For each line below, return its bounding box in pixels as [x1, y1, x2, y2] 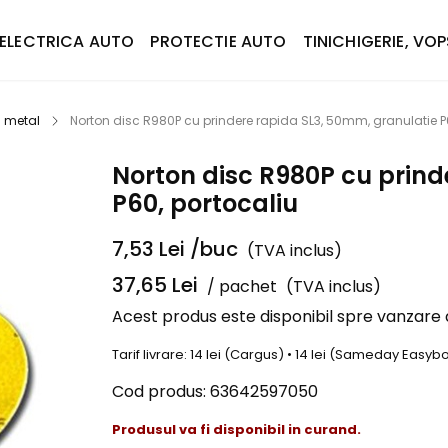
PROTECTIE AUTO [150, 30, 287, 53]
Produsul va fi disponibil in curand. [112, 420, 361, 439]
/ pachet [207, 274, 278, 298]
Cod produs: [112, 380, 206, 403]
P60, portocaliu [112, 187, 298, 220]
